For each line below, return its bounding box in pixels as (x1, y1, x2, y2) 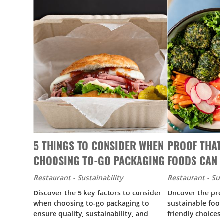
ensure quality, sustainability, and (33, 209, 148, 219)
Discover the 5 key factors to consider (33, 188, 161, 198)
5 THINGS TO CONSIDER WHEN (33, 136, 164, 155)
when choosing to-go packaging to (33, 198, 149, 208)
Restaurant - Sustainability (33, 173, 123, 183)
